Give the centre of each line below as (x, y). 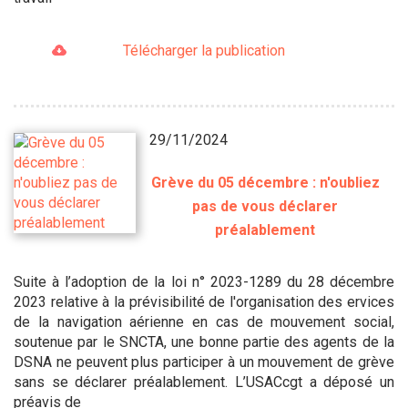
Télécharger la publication (204, 51)
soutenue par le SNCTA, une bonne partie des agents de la (204, 342)
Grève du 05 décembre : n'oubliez (265, 182)
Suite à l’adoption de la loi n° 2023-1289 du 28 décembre (204, 281)
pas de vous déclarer (265, 206)
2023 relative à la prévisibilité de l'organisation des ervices (204, 301)
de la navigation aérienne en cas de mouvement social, (204, 321)
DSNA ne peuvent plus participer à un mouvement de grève (204, 362)
